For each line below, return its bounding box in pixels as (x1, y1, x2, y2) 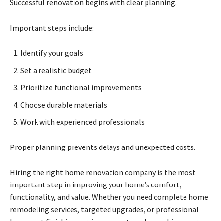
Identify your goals (20, 47, 83, 58)
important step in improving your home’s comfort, (10, 179, 182, 189)
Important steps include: (10, 22, 94, 33)
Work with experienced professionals (20, 116, 145, 127)
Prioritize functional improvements (20, 82, 142, 92)
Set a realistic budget (20, 65, 92, 75)
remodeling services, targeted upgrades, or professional (10, 204, 199, 214)
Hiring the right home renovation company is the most (10, 167, 196, 177)
